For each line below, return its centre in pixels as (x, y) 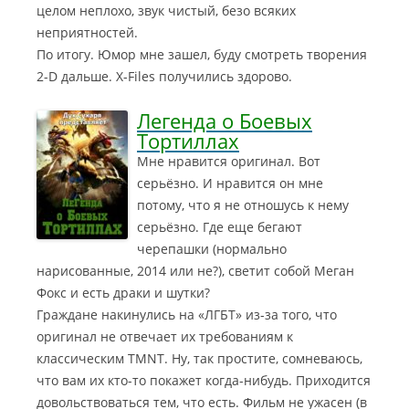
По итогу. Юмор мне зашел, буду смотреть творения (202, 54)
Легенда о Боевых (225, 121)
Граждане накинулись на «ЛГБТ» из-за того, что (187, 315)
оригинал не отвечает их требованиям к (165, 336)
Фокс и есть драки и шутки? (123, 293)
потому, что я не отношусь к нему (243, 205)
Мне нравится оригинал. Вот (229, 161)
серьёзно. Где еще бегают (220, 227)
